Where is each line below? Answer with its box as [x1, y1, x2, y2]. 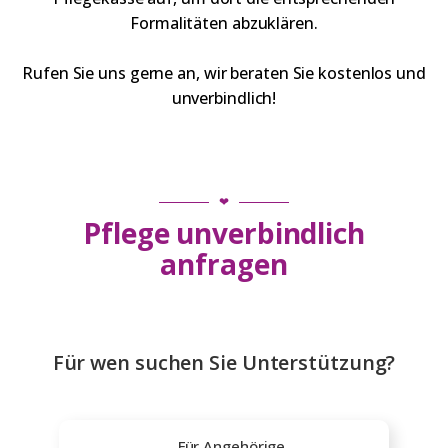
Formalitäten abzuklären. [130, 12, 318, 34]
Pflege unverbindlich [83, 214, 365, 252]
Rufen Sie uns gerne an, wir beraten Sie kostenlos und [22, 62, 426, 84]
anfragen [160, 245, 288, 283]
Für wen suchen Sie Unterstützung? [52, 349, 396, 376]
